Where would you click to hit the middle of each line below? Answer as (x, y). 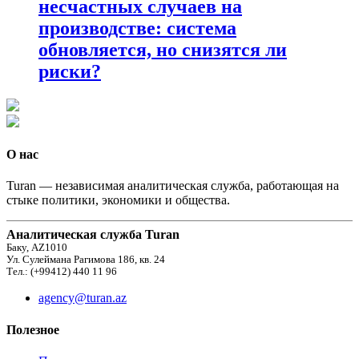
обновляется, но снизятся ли (163, 49)
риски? (70, 71)
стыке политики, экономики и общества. (118, 200)
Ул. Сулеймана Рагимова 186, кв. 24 (86, 260)
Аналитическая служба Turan (93, 235)
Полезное (33, 329)
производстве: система (137, 28)
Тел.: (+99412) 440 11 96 (62, 272)
